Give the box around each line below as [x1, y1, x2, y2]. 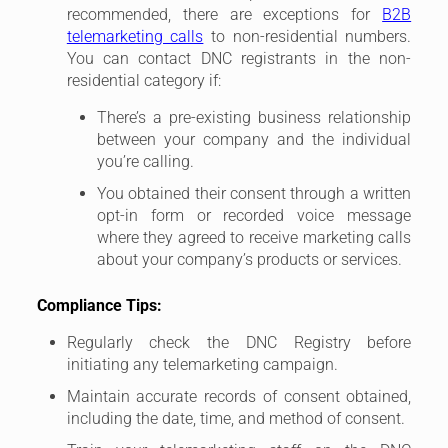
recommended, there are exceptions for [66, 4, 383, 24]
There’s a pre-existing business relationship [96, 107, 412, 127]
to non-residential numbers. [203, 26, 412, 46]
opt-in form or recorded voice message [96, 205, 412, 225]
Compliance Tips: [36, 295, 162, 315]
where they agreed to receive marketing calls [96, 227, 412, 247]
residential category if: [66, 70, 221, 90]
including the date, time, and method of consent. [66, 408, 405, 428]
